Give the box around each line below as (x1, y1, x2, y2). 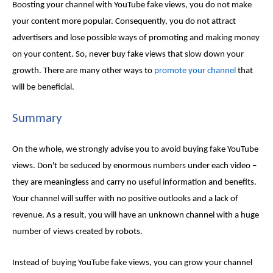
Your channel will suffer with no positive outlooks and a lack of (12, 194, 238, 204)
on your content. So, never (12, 50, 112, 60)
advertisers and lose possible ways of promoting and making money (12, 34, 260, 43)
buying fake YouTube (183, 145, 258, 155)
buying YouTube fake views (51, 258, 149, 268)
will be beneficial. (12, 83, 76, 93)
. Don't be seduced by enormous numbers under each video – (33, 161, 257, 171)
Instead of (12, 258, 51, 268)
